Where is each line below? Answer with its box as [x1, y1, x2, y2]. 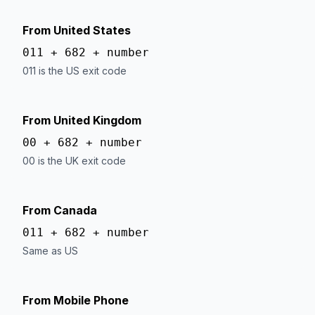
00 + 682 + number [22, 136, 142, 149]
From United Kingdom [22, 113, 141, 127]
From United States [22, 23, 131, 37]
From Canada [22, 203, 97, 217]
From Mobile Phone [22, 293, 129, 307]
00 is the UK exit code [22, 155, 126, 167]
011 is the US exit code [22, 65, 127, 77]
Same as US [22, 245, 78, 257]
